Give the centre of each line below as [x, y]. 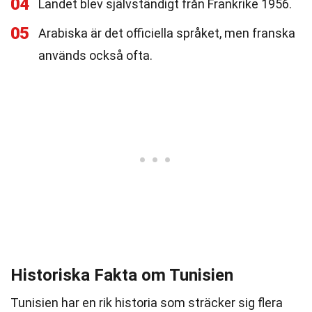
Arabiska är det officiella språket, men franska [167, 33]
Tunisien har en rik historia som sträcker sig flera [147, 303]
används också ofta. [95, 55]
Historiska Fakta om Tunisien [122, 275]
